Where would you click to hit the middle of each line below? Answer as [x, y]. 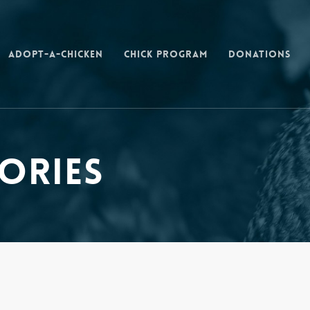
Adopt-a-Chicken [56, 54]
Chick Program [166, 54]
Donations [259, 54]
